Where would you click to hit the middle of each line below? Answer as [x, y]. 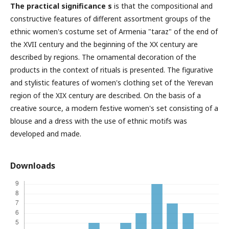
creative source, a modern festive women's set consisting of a [114, 108]
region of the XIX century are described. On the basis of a [106, 95]
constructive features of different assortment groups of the [110, 19]
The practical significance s [61, 6]
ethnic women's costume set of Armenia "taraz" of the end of [114, 31]
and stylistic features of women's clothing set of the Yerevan [112, 83]
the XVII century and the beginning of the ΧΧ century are [104, 44]
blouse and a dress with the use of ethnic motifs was [99, 121]
